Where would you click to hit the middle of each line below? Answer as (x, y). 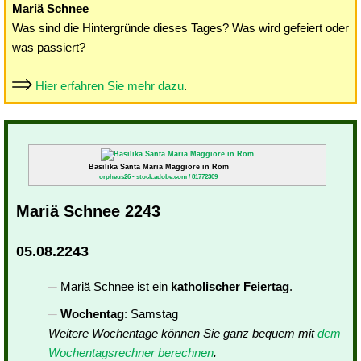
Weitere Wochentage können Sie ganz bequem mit (183, 333)
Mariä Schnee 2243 (88, 211)
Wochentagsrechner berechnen (131, 353)
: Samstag (151, 314)
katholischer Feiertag (230, 286)
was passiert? (49, 47)
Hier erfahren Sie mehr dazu (110, 86)
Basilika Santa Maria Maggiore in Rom (158, 167)
